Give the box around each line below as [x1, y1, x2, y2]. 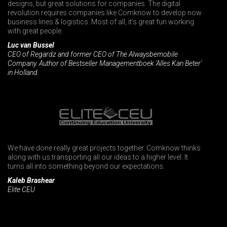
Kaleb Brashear [8, 176, 55, 184]
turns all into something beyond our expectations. [8, 162, 165, 170]
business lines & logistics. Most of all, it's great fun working [8, 17, 194, 26]
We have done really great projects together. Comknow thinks [8, 143, 201, 152]
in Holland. [8, 68, 39, 77]
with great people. [8, 26, 63, 35]
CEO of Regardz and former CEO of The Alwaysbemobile [8, 50, 178, 58]
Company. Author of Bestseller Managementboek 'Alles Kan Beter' [8, 59, 202, 67]
